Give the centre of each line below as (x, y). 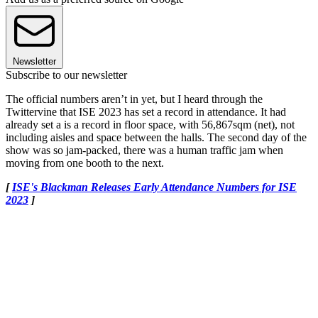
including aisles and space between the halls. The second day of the (156, 137)
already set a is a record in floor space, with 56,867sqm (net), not (150, 124)
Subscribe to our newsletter (66, 75)
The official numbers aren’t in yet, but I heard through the (134, 99)
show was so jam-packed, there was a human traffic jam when (144, 150)
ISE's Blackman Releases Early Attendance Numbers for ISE (154, 187)
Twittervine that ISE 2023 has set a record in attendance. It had (146, 111)
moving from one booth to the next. (85, 163)
